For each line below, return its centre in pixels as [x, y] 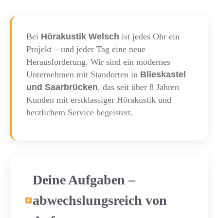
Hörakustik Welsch [80, 37]
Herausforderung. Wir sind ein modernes [98, 62]
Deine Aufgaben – [84, 180]
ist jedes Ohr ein [149, 37]
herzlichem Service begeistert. [80, 113]
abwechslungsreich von [100, 200]
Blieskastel [163, 75]
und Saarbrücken [62, 87]
